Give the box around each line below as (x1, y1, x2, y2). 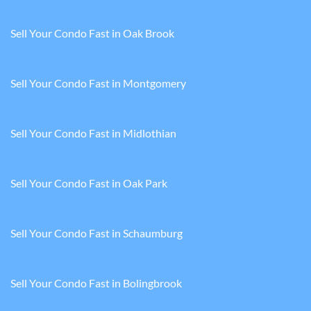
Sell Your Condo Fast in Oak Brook (10, 26, 174, 40)
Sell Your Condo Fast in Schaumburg (10, 226, 183, 240)
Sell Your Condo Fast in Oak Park (10, 176, 167, 190)
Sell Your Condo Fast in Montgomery (10, 76, 186, 90)
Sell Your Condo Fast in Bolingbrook (10, 276, 182, 290)
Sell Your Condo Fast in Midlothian (10, 126, 176, 140)
